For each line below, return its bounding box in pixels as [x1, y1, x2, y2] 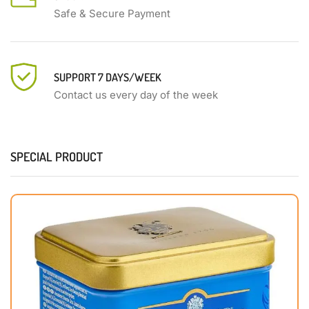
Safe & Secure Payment [54, 6, 170, 20]
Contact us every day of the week [54, 88, 218, 101]
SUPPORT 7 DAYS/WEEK [54, 70, 161, 84]
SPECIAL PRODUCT [10, 148, 103, 164]
